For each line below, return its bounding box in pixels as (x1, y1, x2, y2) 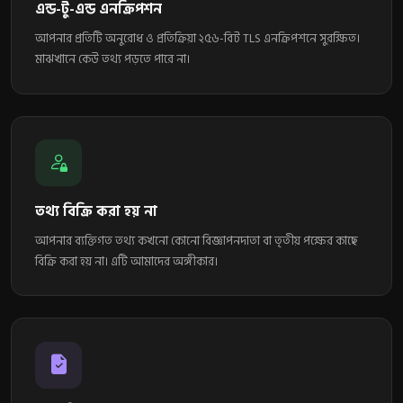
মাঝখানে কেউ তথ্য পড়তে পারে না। (34, 49, 190, 69)
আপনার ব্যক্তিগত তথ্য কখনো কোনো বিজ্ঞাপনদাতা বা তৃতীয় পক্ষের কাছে (34, 230, 358, 251)
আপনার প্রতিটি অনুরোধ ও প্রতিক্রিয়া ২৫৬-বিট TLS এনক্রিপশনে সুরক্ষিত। (34, 28, 360, 49)
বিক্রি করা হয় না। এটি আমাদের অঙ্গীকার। (34, 251, 218, 272)
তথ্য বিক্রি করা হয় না (34, 200, 157, 223)
